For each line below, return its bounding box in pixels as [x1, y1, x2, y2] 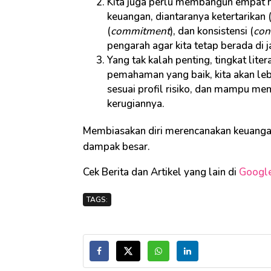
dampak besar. [83, 139, 150, 154]
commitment [111, 24, 170, 38]
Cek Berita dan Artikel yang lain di [83, 165, 239, 179]
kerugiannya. [107, 96, 165, 111]
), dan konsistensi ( [170, 24, 253, 38]
